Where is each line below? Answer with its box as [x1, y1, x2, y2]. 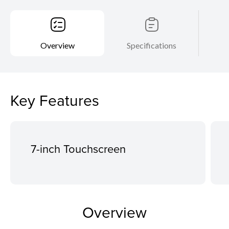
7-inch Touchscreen [31, 140, 126, 156]
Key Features [10, 89, 99, 111]
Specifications [127, 40, 176, 50]
